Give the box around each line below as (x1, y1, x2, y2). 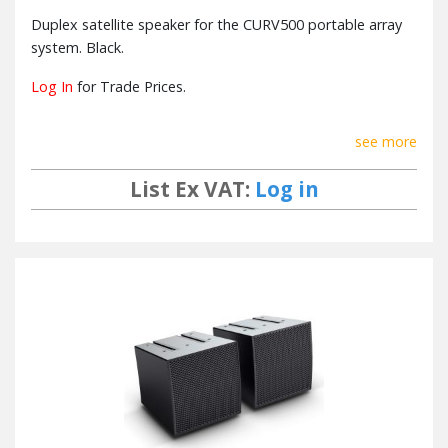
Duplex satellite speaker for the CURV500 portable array (31, 14, 402, 34)
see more (355, 131, 417, 151)
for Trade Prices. (73, 76, 186, 96)
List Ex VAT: (129, 174, 255, 203)
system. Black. (31, 37, 124, 57)
